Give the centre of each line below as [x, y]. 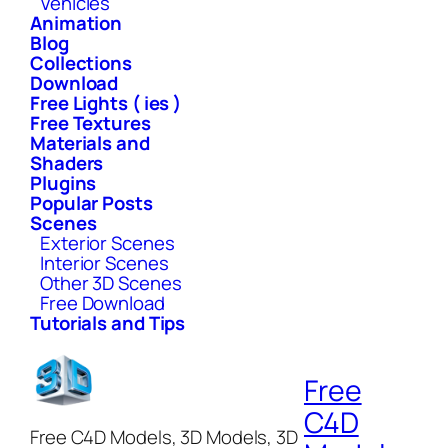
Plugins [63, 182]
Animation [76, 22]
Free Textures [90, 122]
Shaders [67, 162]
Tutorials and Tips [108, 322]
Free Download [102, 302]
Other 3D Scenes [111, 282]
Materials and [90, 142]
